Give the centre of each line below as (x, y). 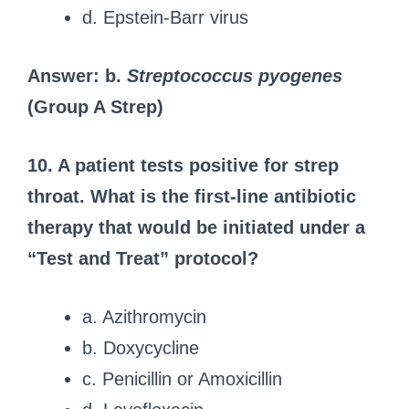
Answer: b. (77, 75)
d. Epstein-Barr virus (165, 17)
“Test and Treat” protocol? (143, 258)
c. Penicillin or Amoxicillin (182, 378)
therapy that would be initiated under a (196, 227)
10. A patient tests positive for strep (183, 165)
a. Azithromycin (144, 316)
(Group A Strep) (95, 106)
